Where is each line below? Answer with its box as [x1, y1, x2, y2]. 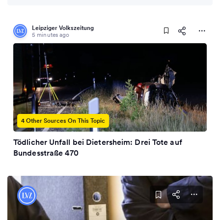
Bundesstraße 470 [13, 148, 79, 158]
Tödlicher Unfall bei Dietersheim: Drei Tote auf [13, 137, 182, 147]
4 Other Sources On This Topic [21, 117, 105, 124]
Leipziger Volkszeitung [32, 24, 94, 31]
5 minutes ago [32, 31, 70, 38]
